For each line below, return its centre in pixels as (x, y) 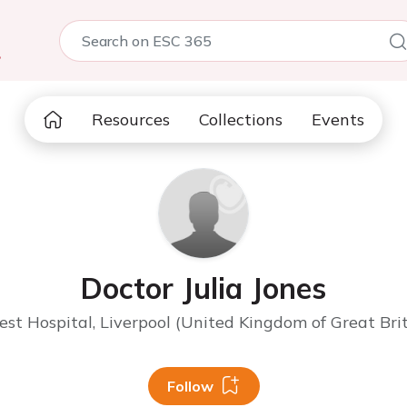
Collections (241, 119)
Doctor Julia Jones (203, 288)
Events (338, 119)
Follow (190, 386)
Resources (131, 119)
